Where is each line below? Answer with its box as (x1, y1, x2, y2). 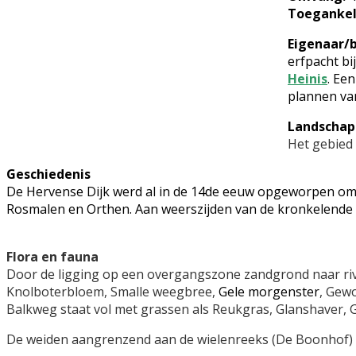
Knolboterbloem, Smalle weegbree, (6, 283, 219, 300)
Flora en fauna (6, 248, 99, 265)
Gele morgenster (219, 283, 319, 300)
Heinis (288, 70, 327, 87)
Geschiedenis (6, 165, 91, 183)
